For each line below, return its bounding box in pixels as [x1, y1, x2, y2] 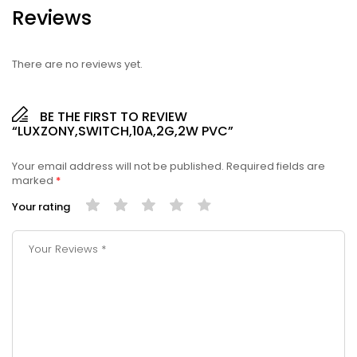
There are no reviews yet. [12, 56, 143, 72]
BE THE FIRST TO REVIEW [40, 107, 187, 126]
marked [12, 172, 56, 188]
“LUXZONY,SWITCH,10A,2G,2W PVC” [12, 121, 233, 140]
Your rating [12, 198, 70, 214]
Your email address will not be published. [12, 158, 224, 174]
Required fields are [226, 158, 325, 174]
